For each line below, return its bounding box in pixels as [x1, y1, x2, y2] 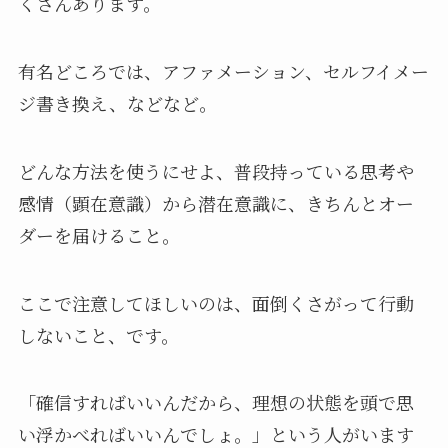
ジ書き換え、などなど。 [17, 89, 217, 116]
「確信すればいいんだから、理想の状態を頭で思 [17, 389, 414, 416]
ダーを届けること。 [17, 221, 180, 248]
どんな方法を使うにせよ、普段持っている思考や [17, 157, 414, 184]
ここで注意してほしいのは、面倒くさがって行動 [17, 289, 414, 316]
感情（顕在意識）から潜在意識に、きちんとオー [17, 189, 414, 216]
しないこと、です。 [17, 321, 179, 348]
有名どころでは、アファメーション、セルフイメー [17, 57, 429, 84]
